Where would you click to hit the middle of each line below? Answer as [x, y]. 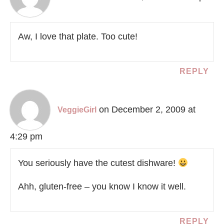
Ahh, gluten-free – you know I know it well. [102, 187]
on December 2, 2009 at [147, 110]
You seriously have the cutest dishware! [98, 163]
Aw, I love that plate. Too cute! [78, 37]
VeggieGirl [77, 110]
